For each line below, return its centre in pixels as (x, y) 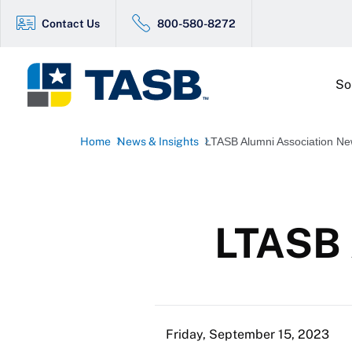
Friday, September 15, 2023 (247, 334)
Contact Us (71, 23)
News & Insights (158, 141)
